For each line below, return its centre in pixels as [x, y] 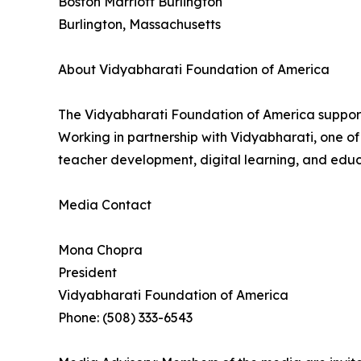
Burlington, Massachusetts [139, 25]
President [87, 273]
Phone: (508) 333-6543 [125, 318]
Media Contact [105, 205]
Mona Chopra [100, 250]
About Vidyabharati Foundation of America [194, 70]
